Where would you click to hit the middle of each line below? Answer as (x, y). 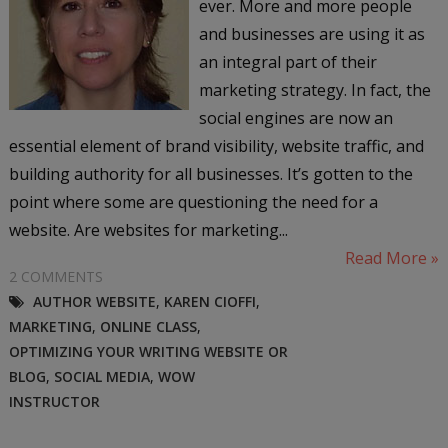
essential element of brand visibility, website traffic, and (216, 145)
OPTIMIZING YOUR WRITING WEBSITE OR (148, 351)
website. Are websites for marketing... (148, 229)
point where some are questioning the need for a (193, 201)
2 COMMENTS (55, 276)
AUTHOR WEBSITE (94, 301)
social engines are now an (295, 117)
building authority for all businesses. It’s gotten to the (210, 173)
